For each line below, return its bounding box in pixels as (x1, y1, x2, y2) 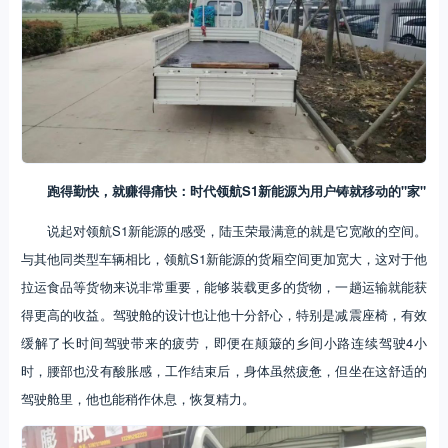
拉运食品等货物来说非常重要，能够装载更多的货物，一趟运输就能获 (20, 277, 428, 297)
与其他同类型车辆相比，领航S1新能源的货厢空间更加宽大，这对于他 (20, 249, 428, 269)
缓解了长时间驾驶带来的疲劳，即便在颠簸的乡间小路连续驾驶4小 (20, 333, 428, 353)
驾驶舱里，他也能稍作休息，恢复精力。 (20, 389, 255, 409)
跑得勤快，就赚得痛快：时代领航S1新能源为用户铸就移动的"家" (46, 181, 426, 201)
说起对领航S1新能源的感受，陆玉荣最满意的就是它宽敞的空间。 (46, 221, 428, 241)
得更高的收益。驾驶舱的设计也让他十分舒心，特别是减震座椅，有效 (20, 305, 428, 325)
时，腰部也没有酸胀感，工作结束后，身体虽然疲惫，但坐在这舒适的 (20, 361, 428, 381)
